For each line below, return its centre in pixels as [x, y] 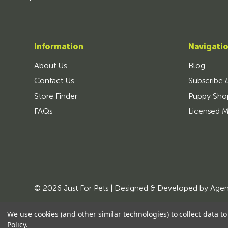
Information [59, 48]
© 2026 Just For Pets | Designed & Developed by [122, 189]
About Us [51, 66]
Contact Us [54, 82]
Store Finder [56, 97]
